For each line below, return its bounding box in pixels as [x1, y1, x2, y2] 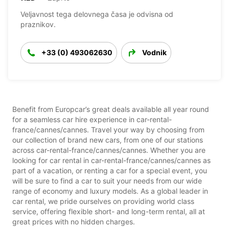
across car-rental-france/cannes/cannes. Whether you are [12, 145, 205, 154]
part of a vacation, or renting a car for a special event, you [12, 166, 207, 175]
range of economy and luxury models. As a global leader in [12, 186, 208, 195]
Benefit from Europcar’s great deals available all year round [12, 104, 209, 113]
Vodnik [142, 48, 167, 57]
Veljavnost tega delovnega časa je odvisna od [20, 9, 173, 18]
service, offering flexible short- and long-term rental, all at [12, 207, 205, 216]
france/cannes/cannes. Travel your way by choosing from [12, 125, 204, 134]
